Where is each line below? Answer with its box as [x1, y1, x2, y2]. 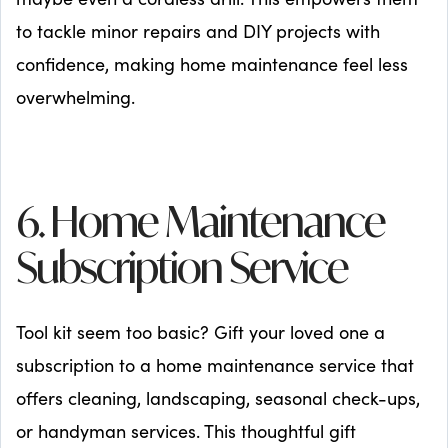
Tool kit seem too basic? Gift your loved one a [16, 319, 385, 344]
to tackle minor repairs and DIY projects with [16, 18, 380, 43]
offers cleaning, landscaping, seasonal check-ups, [16, 385, 420, 410]
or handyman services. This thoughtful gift [16, 418, 356, 443]
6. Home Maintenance [16, 205, 385, 247]
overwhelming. [16, 84, 135, 109]
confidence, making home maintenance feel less [16, 51, 408, 76]
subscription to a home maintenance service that [16, 352, 414, 377]
